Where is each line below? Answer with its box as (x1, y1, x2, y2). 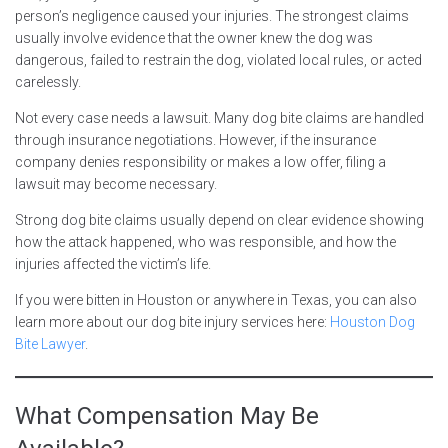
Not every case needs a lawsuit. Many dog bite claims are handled (15, 109, 424, 126)
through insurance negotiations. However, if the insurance (15, 131, 376, 148)
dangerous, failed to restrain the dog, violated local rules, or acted (15, 51, 422, 68)
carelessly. (15, 73, 81, 90)
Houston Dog (330, 313, 415, 330)
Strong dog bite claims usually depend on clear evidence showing (15, 211, 424, 228)
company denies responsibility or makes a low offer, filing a (15, 153, 386, 170)
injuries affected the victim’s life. (15, 255, 211, 272)
